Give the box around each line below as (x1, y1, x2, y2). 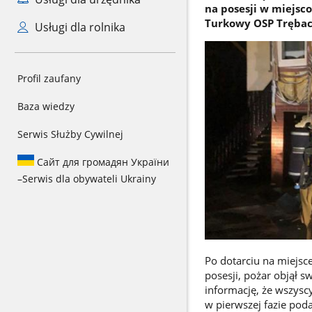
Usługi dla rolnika (31, 19, 125, 35)
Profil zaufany (17, 72, 81, 85)
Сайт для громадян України (34, 155, 169, 169)
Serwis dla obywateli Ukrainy (22, 172, 156, 185)
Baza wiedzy (17, 100, 75, 113)
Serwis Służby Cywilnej (17, 127, 123, 141)
